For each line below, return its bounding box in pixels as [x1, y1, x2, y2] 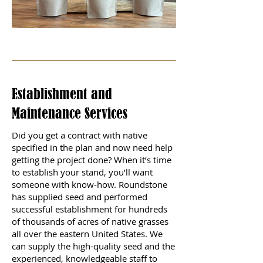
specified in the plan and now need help [12, 141, 173, 153]
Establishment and [12, 85, 112, 102]
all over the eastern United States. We [12, 227, 163, 240]
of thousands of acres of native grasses [12, 215, 168, 227]
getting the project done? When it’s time [12, 153, 171, 166]
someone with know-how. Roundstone [12, 178, 167, 190]
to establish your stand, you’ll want [12, 166, 153, 178]
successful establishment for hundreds [12, 203, 167, 215]
